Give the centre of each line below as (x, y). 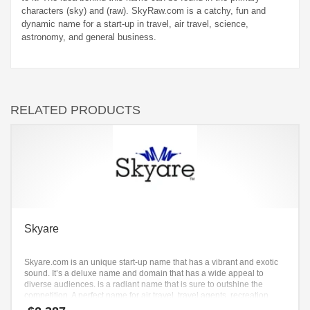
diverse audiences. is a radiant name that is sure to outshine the (144, 285)
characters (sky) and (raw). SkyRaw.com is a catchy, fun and (144, 11)
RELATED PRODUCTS (75, 110)
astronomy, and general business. (89, 37)
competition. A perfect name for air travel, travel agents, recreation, (147, 296)
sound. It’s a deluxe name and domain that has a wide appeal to (144, 274)
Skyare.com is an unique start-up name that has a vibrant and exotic (151, 263)
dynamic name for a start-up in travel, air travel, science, (135, 24)
